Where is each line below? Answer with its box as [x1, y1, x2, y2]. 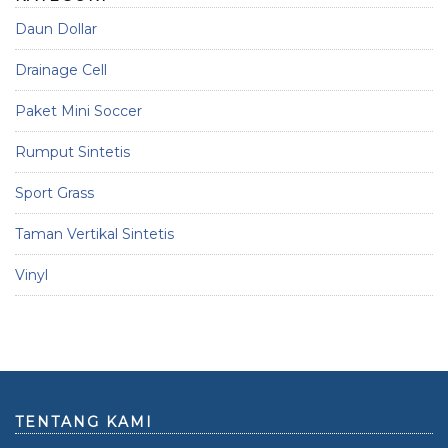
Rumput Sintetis [15, 143, 130, 161]
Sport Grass [15, 184, 94, 202]
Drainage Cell [15, 61, 107, 79]
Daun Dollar [15, 20, 97, 38]
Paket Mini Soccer [15, 102, 142, 120]
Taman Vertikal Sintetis [15, 225, 174, 243]
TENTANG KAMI [15, 413, 153, 431]
